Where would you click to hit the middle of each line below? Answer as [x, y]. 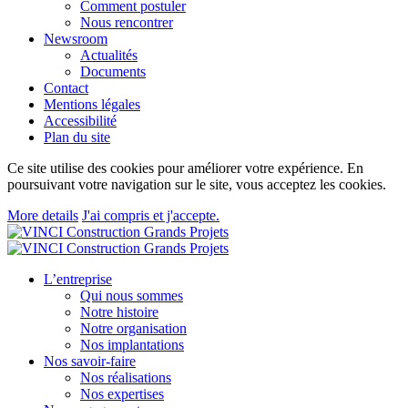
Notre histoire [119, 312]
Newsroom [76, 39]
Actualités [109, 55]
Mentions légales [92, 104]
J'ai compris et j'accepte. [151, 215]
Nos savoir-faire [90, 361]
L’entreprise [78, 279]
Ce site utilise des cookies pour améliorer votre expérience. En [185, 168]
